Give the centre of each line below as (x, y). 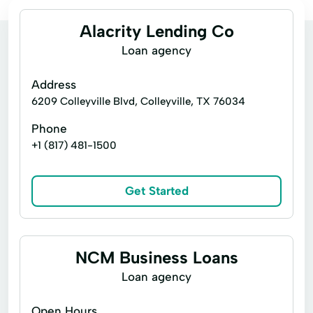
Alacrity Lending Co (156, 31)
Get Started (156, 191)
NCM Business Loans (156, 257)
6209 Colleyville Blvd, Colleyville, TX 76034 (138, 101)
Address (54, 85)
